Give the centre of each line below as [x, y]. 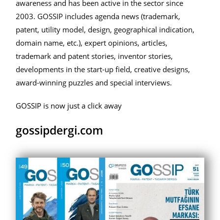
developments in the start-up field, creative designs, [103, 69]
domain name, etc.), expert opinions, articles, [92, 43]
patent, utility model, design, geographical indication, [105, 29]
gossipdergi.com [60, 130]
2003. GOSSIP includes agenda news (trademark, [98, 16]
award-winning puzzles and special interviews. [94, 82]
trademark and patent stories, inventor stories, [95, 56]
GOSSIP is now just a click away [69, 106]
